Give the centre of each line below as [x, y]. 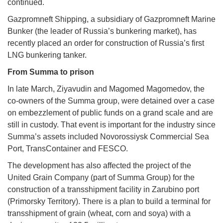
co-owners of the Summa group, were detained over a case [111, 101]
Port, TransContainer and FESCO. [68, 148]
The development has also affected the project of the [99, 165]
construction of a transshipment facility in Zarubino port [103, 189]
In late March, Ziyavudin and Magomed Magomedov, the [106, 89]
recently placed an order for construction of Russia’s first [106, 43]
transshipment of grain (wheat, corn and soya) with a [99, 213]
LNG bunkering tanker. [47, 55]
